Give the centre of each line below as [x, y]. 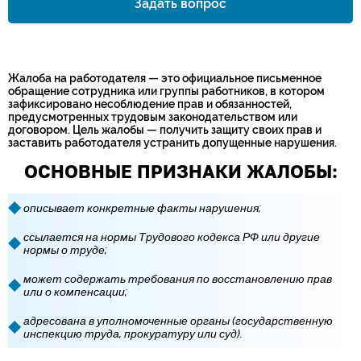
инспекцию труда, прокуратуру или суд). [133, 334]
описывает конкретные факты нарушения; [142, 208]
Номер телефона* [63, 25]
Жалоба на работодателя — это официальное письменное [165, 78]
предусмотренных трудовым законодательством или [153, 117]
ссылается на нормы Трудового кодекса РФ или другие [172, 237]
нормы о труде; [65, 250]
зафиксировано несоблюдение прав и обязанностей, [150, 104]
